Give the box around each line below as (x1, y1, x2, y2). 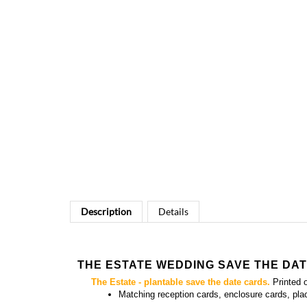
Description (81, 162, 132, 173)
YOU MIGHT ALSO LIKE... (71, 287, 187, 300)
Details (158, 162, 188, 173)
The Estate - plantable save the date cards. (91, 232, 270, 243)
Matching (119, 245, 158, 256)
